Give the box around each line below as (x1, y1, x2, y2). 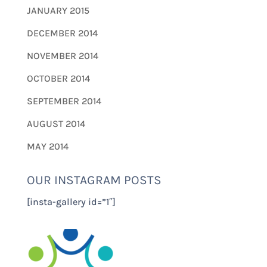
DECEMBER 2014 (26, 27, 98, 39)
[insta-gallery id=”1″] (26, 195, 116, 207)
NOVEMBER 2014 (26, 49, 98, 61)
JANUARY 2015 (26, 4, 89, 16)
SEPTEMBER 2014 (26, 95, 101, 107)
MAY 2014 (26, 140, 69, 152)
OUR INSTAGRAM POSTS (26, 172, 162, 187)
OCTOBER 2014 (26, 72, 90, 84)
